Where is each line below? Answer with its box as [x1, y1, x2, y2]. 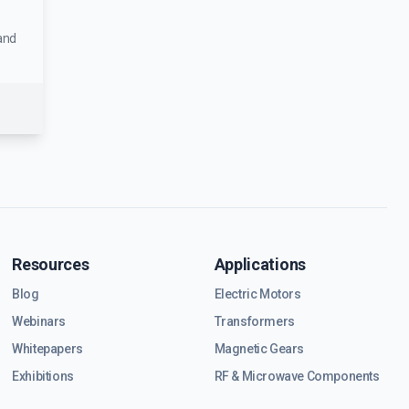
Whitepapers [12, 341, 83, 356]
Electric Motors [214, 287, 301, 301]
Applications [214, 255, 306, 274]
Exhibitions [12, 369, 74, 383]
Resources [12, 255, 89, 274]
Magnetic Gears [214, 341, 304, 356]
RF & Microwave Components [214, 369, 380, 383]
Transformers [214, 314, 295, 329]
